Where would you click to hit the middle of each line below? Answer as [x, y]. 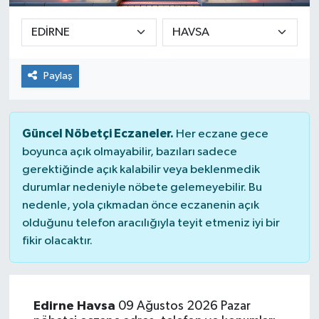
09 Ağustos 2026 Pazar [183, 307]
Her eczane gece [221, 135]
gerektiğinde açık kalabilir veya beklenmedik [141, 170]
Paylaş [58, 76]
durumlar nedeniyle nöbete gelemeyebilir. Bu [142, 188]
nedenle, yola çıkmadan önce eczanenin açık [140, 206]
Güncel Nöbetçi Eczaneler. [98, 134]
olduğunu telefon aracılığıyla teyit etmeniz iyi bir [151, 224]
